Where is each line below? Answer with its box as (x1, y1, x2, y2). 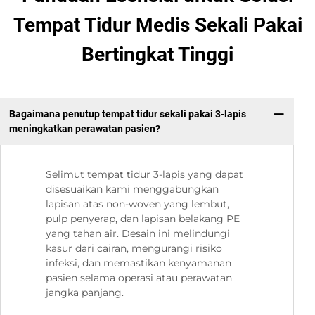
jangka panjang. (46, 286, 124, 300)
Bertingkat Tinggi (82, 43, 233, 67)
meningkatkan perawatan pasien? (8, 122, 160, 134)
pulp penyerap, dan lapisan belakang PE (46, 212, 240, 226)
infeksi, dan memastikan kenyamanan (46, 257, 231, 270)
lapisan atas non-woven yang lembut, (46, 198, 229, 211)
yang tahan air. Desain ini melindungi (46, 227, 230, 240)
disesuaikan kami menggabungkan (46, 183, 219, 196)
